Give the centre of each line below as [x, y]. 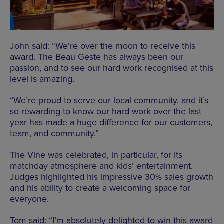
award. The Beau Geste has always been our [97, 57]
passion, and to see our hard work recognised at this [112, 68]
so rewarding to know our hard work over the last [106, 111]
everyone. [29, 199]
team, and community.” [54, 133]
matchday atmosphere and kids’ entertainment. [101, 166]
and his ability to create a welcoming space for [100, 188]
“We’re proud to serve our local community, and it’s [109, 100]
